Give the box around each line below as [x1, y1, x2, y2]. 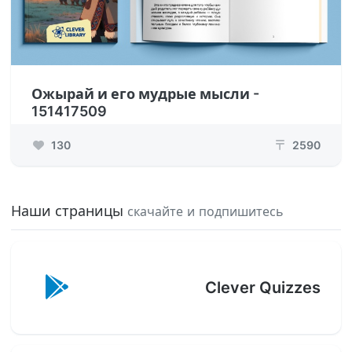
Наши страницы [11, 203, 127, 219]
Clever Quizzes [205, 278, 321, 297]
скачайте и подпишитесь [127, 203, 284, 219]
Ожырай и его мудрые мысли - [31, 86, 259, 102]
